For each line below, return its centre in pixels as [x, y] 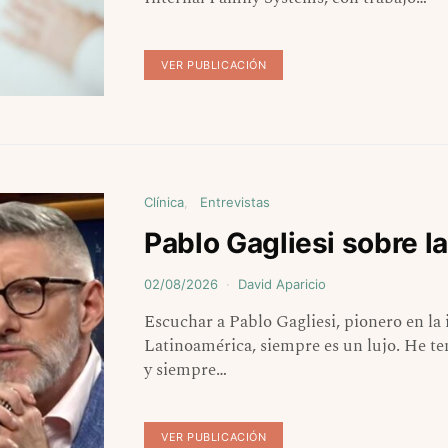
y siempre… [185, 370]
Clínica [164, 202]
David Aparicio [282, 284]
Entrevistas [235, 202]
